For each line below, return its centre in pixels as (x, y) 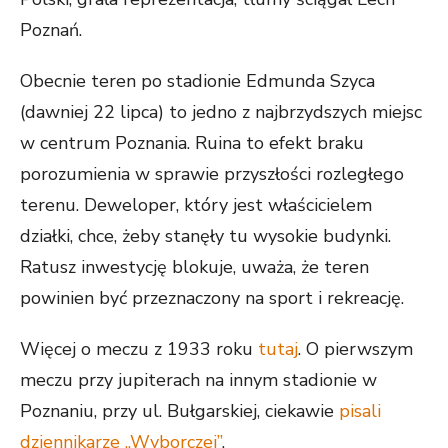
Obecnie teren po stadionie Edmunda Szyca (197, 81)
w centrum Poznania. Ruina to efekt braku (192, 143)
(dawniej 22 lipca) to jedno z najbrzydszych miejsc (221, 112)
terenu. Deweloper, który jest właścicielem (196, 205)
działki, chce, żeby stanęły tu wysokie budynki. (205, 236)
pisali (360, 411)
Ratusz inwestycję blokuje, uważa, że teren (194, 267)
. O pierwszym (355, 349)
